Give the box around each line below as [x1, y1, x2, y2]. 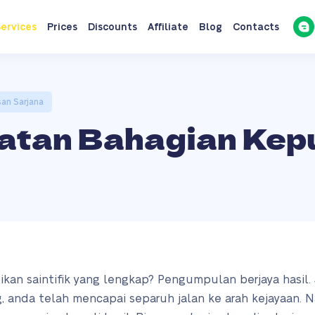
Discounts [87, 22, 137, 32]
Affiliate [147, 22, 188, 32]
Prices [46, 22, 77, 32]
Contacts [232, 22, 279, 32]
